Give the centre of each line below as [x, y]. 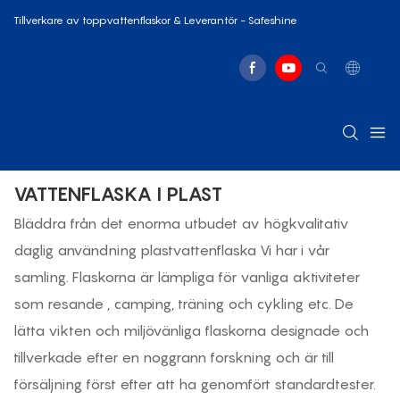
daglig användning [77, 250]
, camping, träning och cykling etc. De [230, 303]
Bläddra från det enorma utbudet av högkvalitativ [181, 223]
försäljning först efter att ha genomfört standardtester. [195, 383]
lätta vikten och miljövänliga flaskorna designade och [191, 330]
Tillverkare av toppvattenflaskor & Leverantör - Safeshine [155, 20]
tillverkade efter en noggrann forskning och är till [174, 357]
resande [77, 303]
